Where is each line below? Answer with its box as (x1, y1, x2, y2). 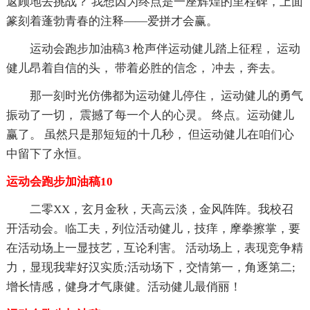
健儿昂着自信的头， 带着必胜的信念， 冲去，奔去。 (6, 62, 282, 75)
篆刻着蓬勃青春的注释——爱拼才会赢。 (6, 15, 218, 28)
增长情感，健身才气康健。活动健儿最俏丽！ (6, 280, 241, 294)
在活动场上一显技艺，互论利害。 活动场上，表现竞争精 (6, 241, 303, 255)
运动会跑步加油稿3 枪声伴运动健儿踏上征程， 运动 (29, 42, 300, 56)
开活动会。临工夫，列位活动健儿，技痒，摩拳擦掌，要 (6, 222, 300, 236)
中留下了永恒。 (6, 147, 89, 161)
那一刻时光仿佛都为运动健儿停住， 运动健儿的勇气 (29, 89, 303, 103)
